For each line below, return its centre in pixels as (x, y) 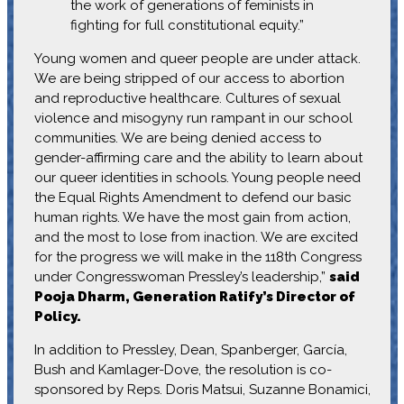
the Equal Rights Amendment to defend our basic (193, 197)
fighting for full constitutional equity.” (187, 25)
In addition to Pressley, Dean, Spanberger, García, (190, 349)
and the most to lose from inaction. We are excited (196, 237)
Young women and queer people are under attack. (197, 58)
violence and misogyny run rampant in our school (193, 118)
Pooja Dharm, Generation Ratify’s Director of (194, 296)
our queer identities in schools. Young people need (197, 177)
